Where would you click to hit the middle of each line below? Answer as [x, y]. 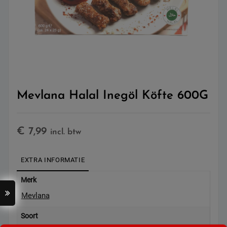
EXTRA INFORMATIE [53, 160]
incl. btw [66, 132]
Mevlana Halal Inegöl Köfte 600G [112, 96]
